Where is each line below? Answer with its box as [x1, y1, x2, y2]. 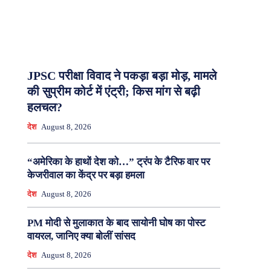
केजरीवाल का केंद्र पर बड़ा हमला [27, 169, 145, 181]
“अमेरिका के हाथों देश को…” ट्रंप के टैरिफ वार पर [27, 156, 210, 168]
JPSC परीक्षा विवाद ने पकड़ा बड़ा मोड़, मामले [27, 69, 217, 83]
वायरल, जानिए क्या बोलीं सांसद [27, 230, 135, 243]
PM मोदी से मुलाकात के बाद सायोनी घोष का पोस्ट [27, 217, 206, 229]
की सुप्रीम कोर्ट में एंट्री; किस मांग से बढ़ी [27, 85, 200, 99]
